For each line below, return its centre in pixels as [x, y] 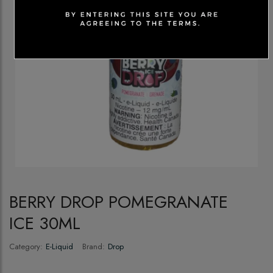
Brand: [94, 247]
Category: [26, 247]
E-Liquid [59, 247]
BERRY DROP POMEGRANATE [119, 202]
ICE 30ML [45, 224]
